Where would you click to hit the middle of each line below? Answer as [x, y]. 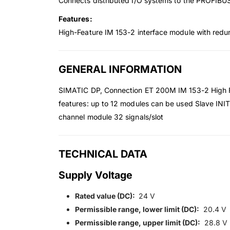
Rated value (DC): [106, 196]
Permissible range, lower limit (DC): [137, 209]
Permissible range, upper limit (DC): [138, 223]
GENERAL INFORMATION [120, 70]
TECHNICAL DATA [103, 154]
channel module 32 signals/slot [111, 117]
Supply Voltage [97, 175]
